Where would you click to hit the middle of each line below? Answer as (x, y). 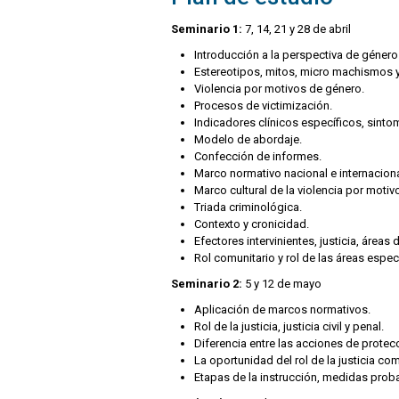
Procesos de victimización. (263, 106)
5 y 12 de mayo (283, 284)
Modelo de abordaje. (248, 140)
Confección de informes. (258, 157)
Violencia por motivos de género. (279, 89)
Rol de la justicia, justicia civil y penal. (289, 327)
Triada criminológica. (248, 208)
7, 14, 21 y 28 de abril (297, 29)
